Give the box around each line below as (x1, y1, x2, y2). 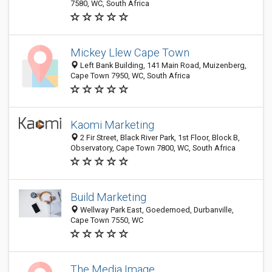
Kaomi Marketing (70, 118, 154, 131)
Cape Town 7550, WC (70, 216, 143, 225)
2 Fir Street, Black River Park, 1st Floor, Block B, (78, 133, 240, 142)
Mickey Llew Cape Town (70, 46, 189, 59)
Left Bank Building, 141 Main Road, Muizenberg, (78, 61, 246, 70)
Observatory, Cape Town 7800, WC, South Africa (70, 143, 236, 152)
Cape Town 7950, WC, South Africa (70, 71, 190, 80)
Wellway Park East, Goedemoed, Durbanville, (78, 205, 234, 214)
